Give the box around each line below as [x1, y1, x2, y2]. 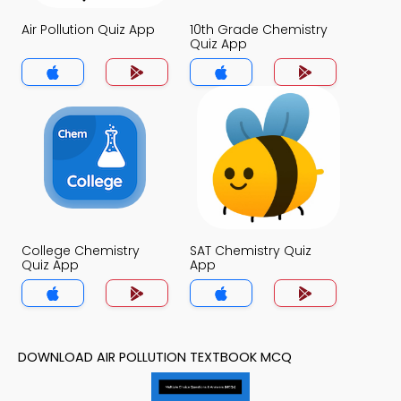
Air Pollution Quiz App [21, 21, 155, 38]
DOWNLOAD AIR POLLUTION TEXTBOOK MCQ [18, 348, 292, 366]
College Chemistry [21, 242, 140, 260]
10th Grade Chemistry [190, 21, 328, 38]
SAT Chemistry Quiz [190, 242, 311, 260]
